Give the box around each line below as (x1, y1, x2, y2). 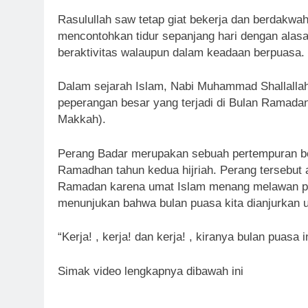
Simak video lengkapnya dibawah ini (58, 264, 243, 278)
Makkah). (58, 113, 106, 126)
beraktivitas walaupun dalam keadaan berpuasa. (58, 45, 305, 59)
